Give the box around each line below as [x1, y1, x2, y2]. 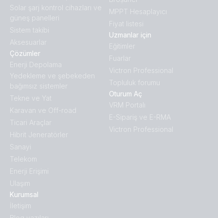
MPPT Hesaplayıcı [109, 7, 167, 16]
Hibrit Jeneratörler [10, 130, 68, 139]
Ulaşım [10, 179, 30, 188]
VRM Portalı [109, 101, 145, 109]
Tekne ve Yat [10, 94, 52, 103]
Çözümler [10, 49, 40, 58]
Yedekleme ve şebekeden [10, 72, 95, 80]
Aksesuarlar [10, 38, 47, 47]
